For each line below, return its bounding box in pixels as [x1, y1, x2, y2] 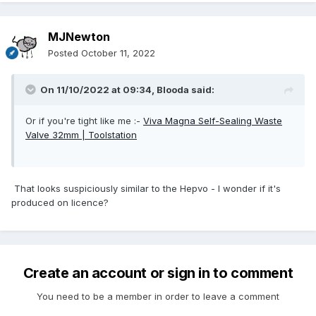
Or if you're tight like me [25, 115, 134, 127]
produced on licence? [11, 197, 109, 209]
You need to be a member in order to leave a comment [37, 291, 279, 303]
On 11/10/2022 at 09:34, [40, 84, 157, 96]
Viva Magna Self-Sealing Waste [143, 115, 282, 127]
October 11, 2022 [81, 47, 155, 59]
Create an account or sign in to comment [23, 265, 293, 282]
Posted [48, 47, 81, 59]
